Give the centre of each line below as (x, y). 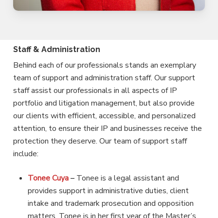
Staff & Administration (56, 49)
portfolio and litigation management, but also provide (104, 103)
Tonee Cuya (49, 178)
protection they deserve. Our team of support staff (100, 141)
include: (26, 154)
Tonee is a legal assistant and (127, 178)
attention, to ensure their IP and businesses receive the (107, 128)
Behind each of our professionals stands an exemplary (104, 65)
